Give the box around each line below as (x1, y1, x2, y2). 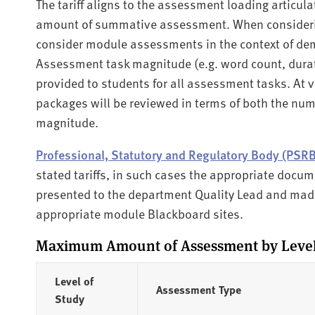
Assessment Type (155, 281, 241, 297)
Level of (54, 272, 94, 289)
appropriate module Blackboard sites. (35, 204, 243, 222)
